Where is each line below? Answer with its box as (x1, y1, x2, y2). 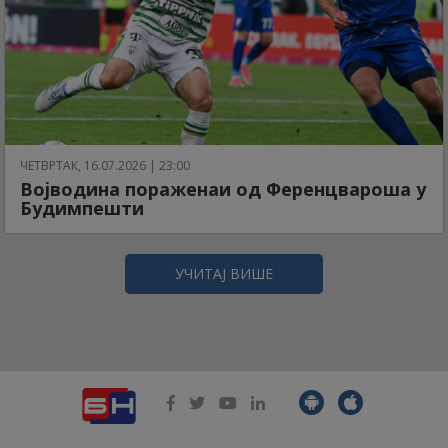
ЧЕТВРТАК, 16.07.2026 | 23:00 (20, 157, 190, 175)
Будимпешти (20, 196, 144, 221)
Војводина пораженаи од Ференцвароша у (20, 177, 426, 202)
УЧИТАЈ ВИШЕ (175, 264, 273, 284)
